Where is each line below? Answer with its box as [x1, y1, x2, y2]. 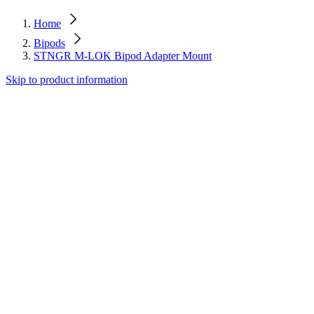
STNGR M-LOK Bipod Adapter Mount [34, 50, 212, 62]
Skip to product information [6, 74, 128, 86]
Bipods [34, 37, 65, 49]
